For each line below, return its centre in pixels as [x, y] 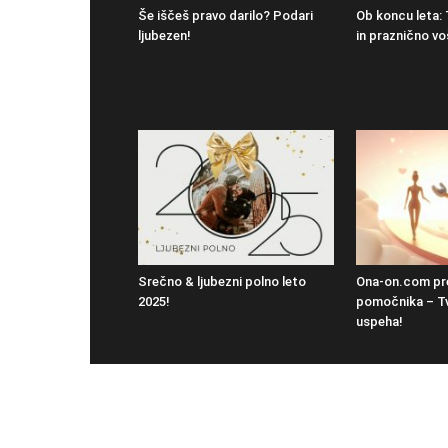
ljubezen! [164, 36]
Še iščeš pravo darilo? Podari [225, 16]
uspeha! [379, 322]
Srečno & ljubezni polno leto [222, 282]
